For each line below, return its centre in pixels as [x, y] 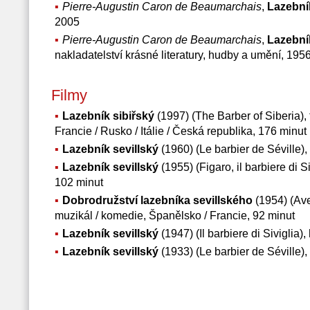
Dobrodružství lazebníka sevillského [157, 200]
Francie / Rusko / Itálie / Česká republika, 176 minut [180, 131]
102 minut [79, 182]
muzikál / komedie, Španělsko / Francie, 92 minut [174, 216]
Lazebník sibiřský [108, 116]
